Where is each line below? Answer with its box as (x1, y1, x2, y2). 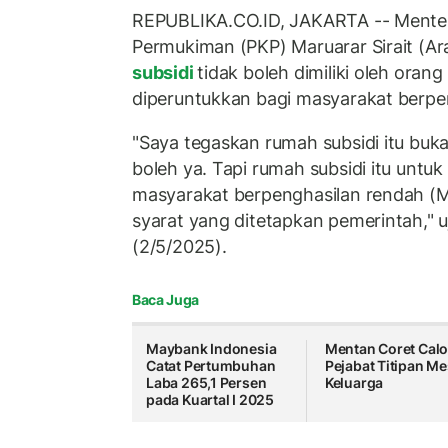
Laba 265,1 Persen (146, 374, 267, 392)
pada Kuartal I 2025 (146, 391, 275, 409)
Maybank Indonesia (146, 340, 277, 358)
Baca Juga (132, 291, 199, 309)
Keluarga (324, 374, 384, 392)
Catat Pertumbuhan (146, 357, 276, 375)
